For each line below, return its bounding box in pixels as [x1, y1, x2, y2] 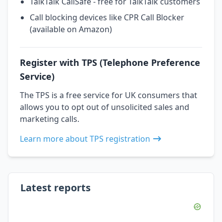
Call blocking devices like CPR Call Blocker [30, 11, 184, 23]
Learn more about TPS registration [20, 133, 150, 144]
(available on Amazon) [30, 23, 112, 35]
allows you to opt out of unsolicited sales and [20, 101, 189, 112]
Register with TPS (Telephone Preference [20, 56, 200, 68]
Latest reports [20, 180, 91, 194]
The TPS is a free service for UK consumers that [20, 89, 197, 101]
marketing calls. [20, 113, 79, 124]
